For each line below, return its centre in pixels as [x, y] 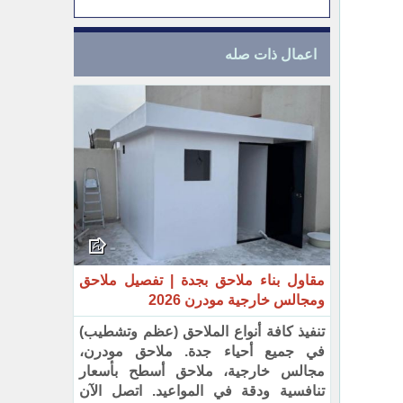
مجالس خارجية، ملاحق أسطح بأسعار [202, 371]
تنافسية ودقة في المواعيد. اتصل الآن [202, 390]
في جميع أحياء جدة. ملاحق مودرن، [202, 351]
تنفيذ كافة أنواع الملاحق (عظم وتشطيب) [202, 331]
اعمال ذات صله [271, 54]
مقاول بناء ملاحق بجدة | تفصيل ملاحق [202, 280]
